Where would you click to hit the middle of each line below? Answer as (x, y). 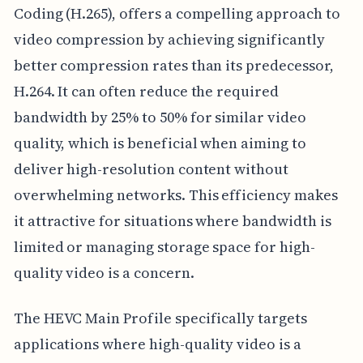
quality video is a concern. (104, 273)
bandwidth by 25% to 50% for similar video (160, 117)
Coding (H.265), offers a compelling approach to (177, 13)
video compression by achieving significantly (169, 39)
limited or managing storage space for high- (164, 247)
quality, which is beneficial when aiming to (160, 143)
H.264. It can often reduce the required (146, 91)
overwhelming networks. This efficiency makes (175, 195)
